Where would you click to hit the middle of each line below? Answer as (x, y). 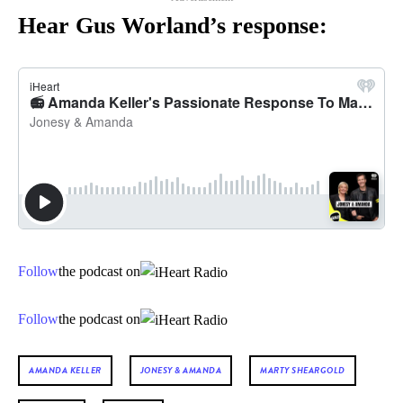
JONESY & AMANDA (180, 371)
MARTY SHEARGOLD (303, 371)
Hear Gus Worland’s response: (173, 25)
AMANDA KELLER (65, 371)
